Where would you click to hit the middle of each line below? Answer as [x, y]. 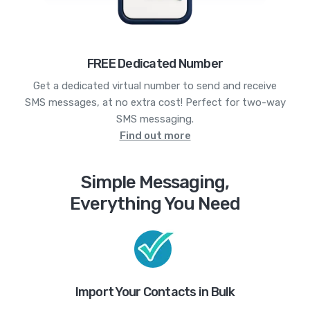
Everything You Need [155, 203]
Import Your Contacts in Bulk [155, 292]
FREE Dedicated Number [155, 63]
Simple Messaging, [155, 182]
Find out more [155, 135]
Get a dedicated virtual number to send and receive [155, 85]
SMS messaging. [155, 119]
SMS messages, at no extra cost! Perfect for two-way [155, 102]
